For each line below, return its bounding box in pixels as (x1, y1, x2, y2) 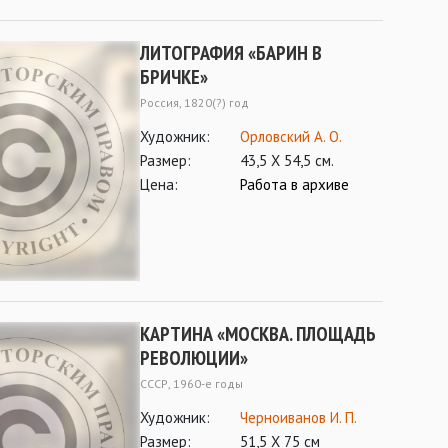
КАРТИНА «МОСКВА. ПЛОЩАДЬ (140, 321, 376, 347)
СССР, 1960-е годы (140, 376, 243, 391)
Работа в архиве (240, 175, 349, 194)
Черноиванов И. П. (240, 408, 357, 427)
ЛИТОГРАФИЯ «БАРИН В (140, 40, 322, 66)
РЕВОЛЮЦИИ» (140, 345, 248, 371)
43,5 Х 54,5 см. (240, 151, 334, 170)
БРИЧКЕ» (140, 64, 208, 90)
